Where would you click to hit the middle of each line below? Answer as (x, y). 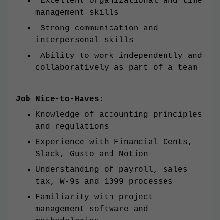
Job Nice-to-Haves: (60, 99)
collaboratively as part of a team (116, 68)
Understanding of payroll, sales (111, 170)
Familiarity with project (94, 198)
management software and (92, 209)
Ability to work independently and (119, 56)
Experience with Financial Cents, (114, 143)
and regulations (72, 127)
